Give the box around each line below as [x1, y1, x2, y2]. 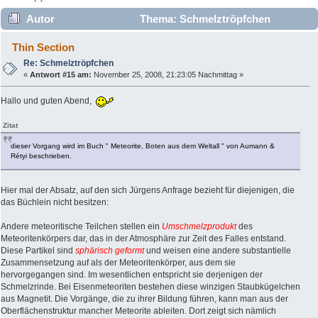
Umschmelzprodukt [162, 221, 236, 232]
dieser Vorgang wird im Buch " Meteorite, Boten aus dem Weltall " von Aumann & [11, 142, 275, 150]
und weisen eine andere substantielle [144, 246, 291, 256]
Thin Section [12, 41, 75, 54]
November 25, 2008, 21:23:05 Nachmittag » [92, 70, 244, 79]
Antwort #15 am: [30, 70, 92, 79]
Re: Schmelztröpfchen [23, 58, 114, 69]
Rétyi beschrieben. [11, 152, 72, 160]
